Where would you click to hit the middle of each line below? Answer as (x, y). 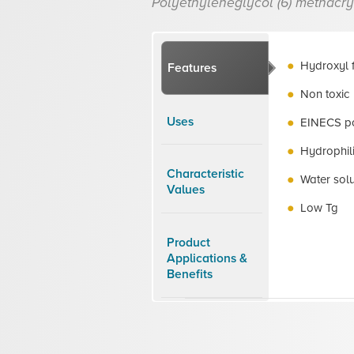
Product (189, 243)
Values (186, 190)
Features (192, 68)
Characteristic (206, 174)
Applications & (207, 259)
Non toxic (324, 94)
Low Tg (319, 207)
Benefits (190, 275)
